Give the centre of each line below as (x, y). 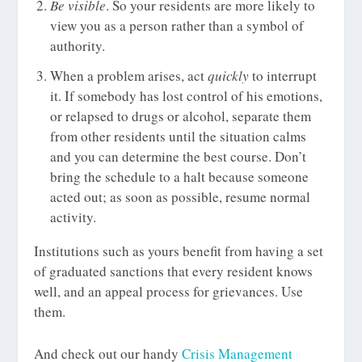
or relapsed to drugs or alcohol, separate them (180, 116)
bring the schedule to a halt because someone (179, 177)
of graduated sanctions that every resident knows (174, 271)
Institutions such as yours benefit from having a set (179, 251)
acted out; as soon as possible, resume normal (180, 197)
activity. (73, 217)
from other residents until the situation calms (178, 137)
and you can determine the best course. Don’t (178, 157)
